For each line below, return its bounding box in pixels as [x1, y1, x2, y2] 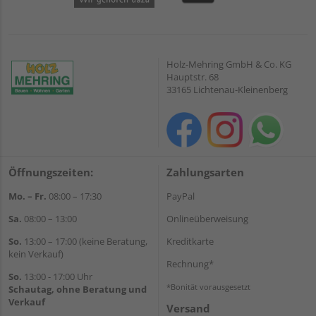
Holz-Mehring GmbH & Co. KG [166, 57, 291, 71]
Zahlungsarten [166, 164, 244, 179]
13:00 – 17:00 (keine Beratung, [22, 234, 147, 248]
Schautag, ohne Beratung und [8, 282, 147, 296]
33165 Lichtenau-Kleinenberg [166, 83, 288, 96]
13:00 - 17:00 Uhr [24, 269, 92, 283]
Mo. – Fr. [8, 189, 47, 202]
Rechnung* [166, 257, 214, 270]
